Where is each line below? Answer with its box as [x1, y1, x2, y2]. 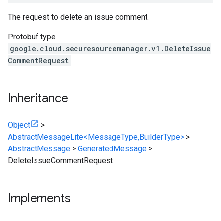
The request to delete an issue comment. [8, 12, 149, 22]
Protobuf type [8, 32, 56, 41]
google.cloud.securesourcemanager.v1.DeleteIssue [10, 44, 211, 53]
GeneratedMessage [78, 144, 147, 153]
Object [8, 120, 30, 130]
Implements [8, 191, 71, 206]
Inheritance [8, 91, 68, 106]
